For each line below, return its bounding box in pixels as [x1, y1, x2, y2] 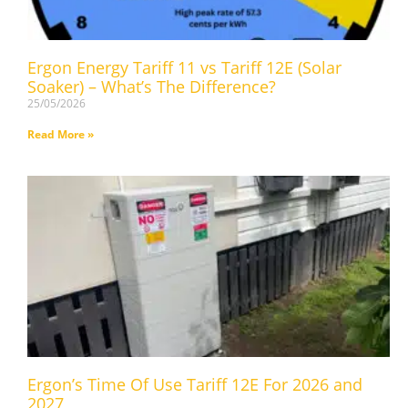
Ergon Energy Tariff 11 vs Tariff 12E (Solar [27, 56, 342, 79]
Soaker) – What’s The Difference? [27, 76, 276, 98]
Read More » [27, 127, 94, 143]
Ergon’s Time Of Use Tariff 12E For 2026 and [27, 373, 362, 396]
